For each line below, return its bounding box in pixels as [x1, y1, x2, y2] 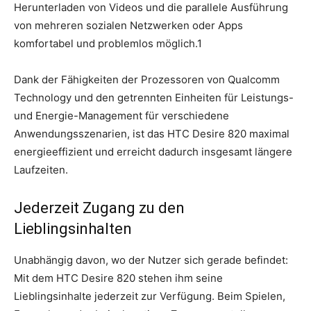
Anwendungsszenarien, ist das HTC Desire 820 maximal [14, 127, 289, 140]
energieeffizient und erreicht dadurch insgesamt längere [14, 145, 292, 158]
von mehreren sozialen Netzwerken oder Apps [14, 19, 243, 32]
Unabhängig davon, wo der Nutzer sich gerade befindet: [14, 253, 288, 267]
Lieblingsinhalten [14, 220, 132, 237]
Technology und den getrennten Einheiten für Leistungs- [14, 91, 294, 104]
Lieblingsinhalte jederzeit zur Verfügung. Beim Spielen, [14, 289, 285, 303]
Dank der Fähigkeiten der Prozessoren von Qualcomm [14, 73, 280, 86]
